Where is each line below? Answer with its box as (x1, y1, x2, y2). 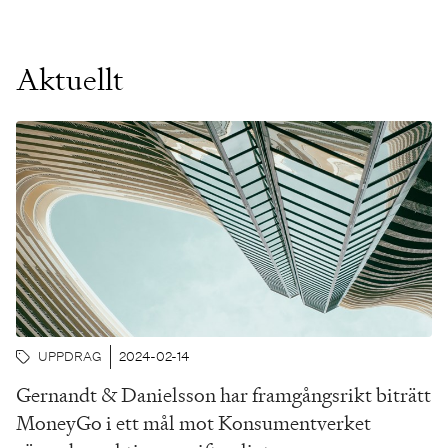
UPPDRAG (38, 347, 102, 366)
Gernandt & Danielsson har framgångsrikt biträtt (16, 381, 431, 408)
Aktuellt (16, 59, 124, 99)
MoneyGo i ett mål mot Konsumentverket (16, 409, 371, 436)
